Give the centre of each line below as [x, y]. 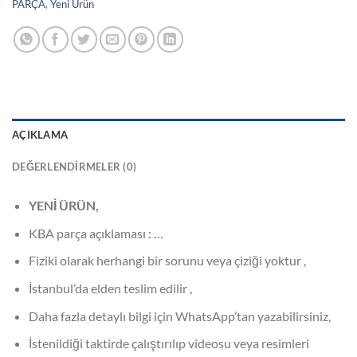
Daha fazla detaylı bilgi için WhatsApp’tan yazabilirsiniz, [179, 316]
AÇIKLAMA [40, 135]
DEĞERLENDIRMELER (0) [75, 167]
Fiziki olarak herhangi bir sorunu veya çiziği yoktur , [167, 261]
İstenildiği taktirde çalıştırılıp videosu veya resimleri [169, 343]
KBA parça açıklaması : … [96, 233]
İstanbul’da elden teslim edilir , [110, 288]
